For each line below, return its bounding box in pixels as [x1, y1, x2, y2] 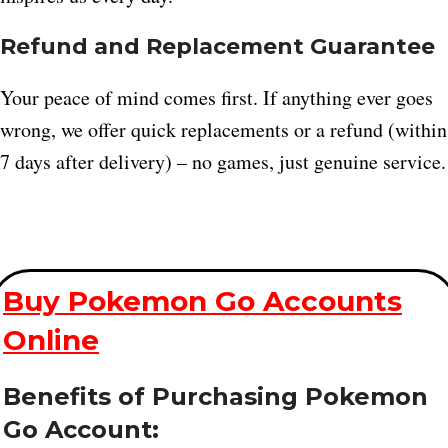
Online [3, 323, 99, 358]
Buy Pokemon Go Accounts [3, 284, 402, 319]
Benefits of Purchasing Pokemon [3, 382, 428, 412]
